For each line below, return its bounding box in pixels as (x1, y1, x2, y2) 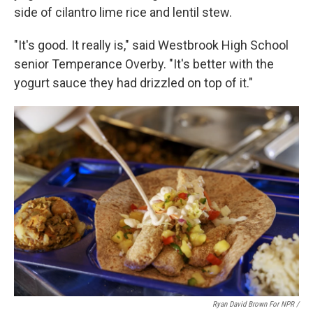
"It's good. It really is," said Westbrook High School (14, 38, 289, 52)
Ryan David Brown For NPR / (212, 300, 299, 309)
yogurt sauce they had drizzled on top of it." (14, 75, 253, 90)
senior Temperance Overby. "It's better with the (14, 57, 274, 71)
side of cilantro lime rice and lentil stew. (14, 5, 232, 20)
